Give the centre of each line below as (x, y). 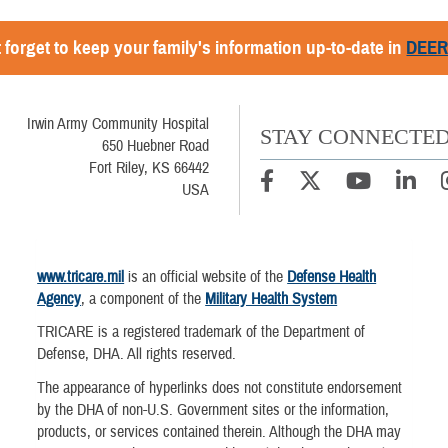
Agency (59, 299)
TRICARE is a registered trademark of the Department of (201, 332)
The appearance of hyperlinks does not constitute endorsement (220, 387)
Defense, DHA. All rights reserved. (137, 354)
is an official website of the (206, 277)
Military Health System (271, 299)
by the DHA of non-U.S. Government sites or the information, (213, 409)
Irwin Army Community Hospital (117, 124)
